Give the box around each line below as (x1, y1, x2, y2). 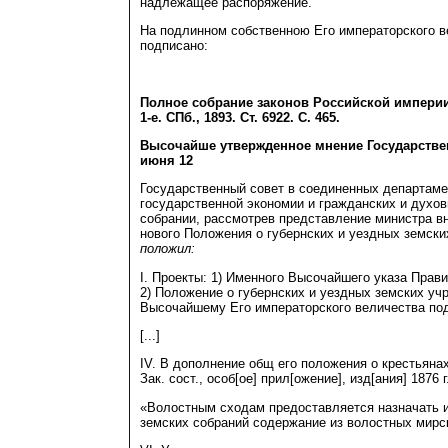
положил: (140, 241, 195, 257)
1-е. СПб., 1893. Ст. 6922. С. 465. (140, 109, 340, 125)
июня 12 (140, 153, 193, 169)
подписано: (140, 38, 208, 54)
